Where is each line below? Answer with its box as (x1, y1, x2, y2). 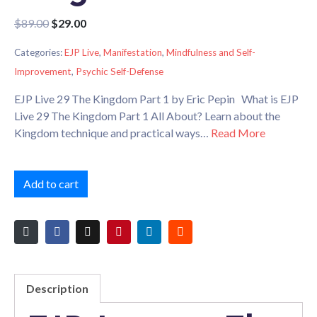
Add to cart (23, 177, 79, 191)
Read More (211, 126, 265, 140)
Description (26, 281, 88, 295)
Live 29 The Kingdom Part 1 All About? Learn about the (14, 109, 280, 123)
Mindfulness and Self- (166, 46, 255, 58)
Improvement (14, 65, 71, 77)
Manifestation (103, 46, 162, 58)
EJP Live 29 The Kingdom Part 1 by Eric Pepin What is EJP (14, 92, 299, 106)
